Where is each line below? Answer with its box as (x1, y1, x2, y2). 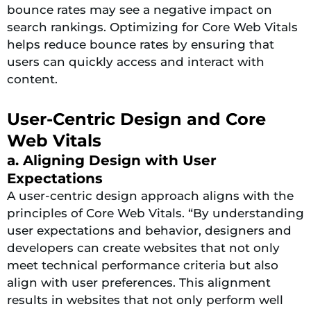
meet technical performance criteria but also (7, 258, 278, 273)
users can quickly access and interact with (7, 54, 264, 69)
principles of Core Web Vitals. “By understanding (7, 206, 304, 221)
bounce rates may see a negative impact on (7, 2, 272, 17)
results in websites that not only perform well (7, 293, 283, 308)
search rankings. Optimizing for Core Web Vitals (7, 19, 298, 34)
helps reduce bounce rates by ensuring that (7, 37, 274, 51)
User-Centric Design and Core (7, 109, 266, 130)
